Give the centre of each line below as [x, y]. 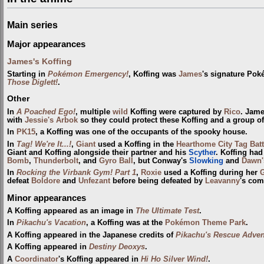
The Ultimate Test [167, 211]
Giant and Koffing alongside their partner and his [98, 152]
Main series [32, 25]
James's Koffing [39, 61]
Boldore [46, 181]
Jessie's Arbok [51, 120]
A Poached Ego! [46, 112]
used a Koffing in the [136, 144]
